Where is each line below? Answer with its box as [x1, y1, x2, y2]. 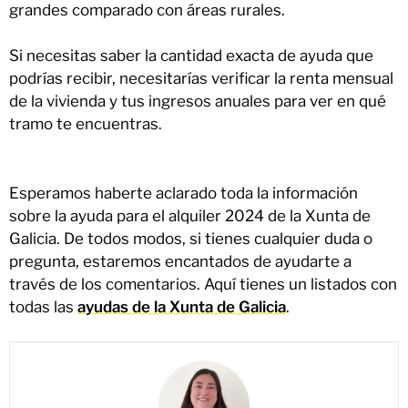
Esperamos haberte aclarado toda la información [9, 183, 358, 202]
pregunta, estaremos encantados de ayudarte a [9, 251, 352, 270]
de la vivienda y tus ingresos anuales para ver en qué [9, 92, 386, 111]
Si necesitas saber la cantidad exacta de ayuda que [9, 46, 373, 66]
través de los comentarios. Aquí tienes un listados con [9, 274, 397, 293]
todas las [9, 297, 77, 316]
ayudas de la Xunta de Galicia [77, 297, 286, 316]
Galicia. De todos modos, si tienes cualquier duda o [9, 229, 372, 248]
